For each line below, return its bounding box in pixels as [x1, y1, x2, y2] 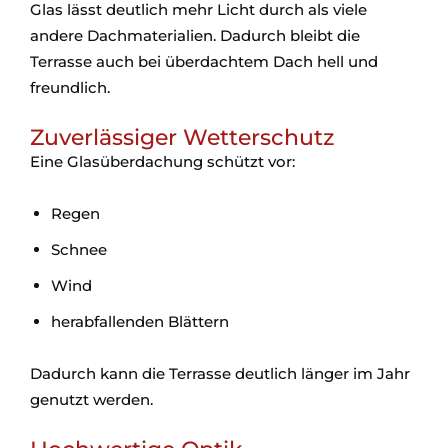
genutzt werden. [30, 390, 153, 410]
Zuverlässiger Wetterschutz [30, 124, 334, 152]
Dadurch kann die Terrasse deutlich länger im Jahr [30, 364, 410, 384]
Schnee [51, 240, 107, 260]
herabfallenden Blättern [51, 312, 229, 332]
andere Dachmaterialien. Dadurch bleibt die [30, 26, 360, 46]
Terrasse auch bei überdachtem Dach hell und [30, 52, 378, 72]
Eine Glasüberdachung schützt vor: [30, 152, 295, 172]
